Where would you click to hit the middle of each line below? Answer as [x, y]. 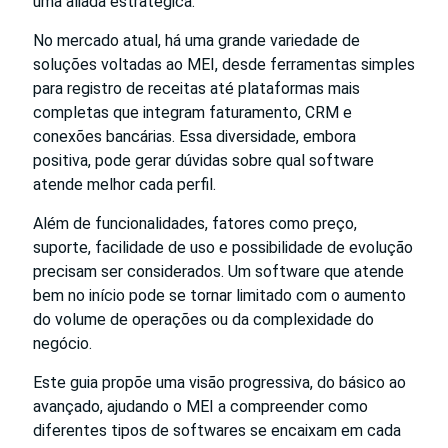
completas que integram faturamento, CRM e [192, 112]
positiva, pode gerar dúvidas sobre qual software [203, 160]
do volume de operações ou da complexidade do [203, 319]
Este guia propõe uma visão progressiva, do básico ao [219, 382]
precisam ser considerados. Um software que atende [218, 271]
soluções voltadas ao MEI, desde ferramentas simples [224, 64]
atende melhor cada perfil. [124, 184]
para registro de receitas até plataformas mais [196, 88]
